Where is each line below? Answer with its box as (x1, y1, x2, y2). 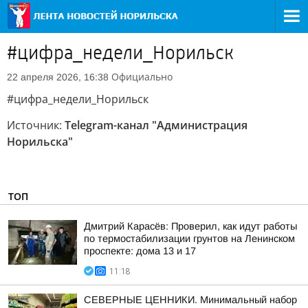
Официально (111, 70, 173, 83)
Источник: (7, 118, 65, 133)
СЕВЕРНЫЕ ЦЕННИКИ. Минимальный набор (84, 294, 297, 305)
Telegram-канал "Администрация (65, 118, 247, 133)
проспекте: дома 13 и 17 (84, 245, 196, 256)
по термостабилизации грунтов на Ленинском (84, 233, 295, 244)
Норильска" (7, 134, 73, 149)
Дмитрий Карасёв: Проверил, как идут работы (84, 221, 297, 232)
